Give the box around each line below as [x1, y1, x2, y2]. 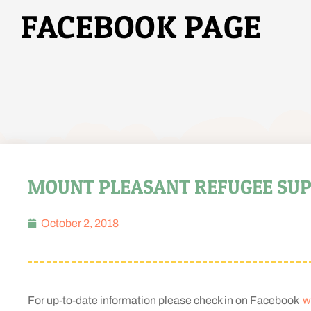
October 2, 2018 [41, 217, 119, 229]
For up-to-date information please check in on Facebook [28, 294, 303, 306]
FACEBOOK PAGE [21, 6, 262, 46]
